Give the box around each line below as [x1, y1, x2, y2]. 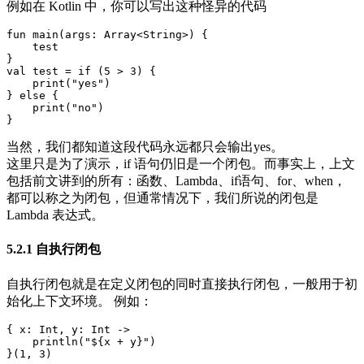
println [32, 335, 78, 348]
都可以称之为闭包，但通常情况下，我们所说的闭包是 [6, 191, 318, 206]
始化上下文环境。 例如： [6, 293, 153, 308]
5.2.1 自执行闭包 [6, 242, 101, 257]
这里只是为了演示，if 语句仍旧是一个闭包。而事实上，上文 [6, 157, 355, 171]
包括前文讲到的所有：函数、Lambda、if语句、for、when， [6, 174, 346, 188]
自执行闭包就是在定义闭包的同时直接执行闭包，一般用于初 [6, 276, 357, 291]
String [143, 28, 182, 41]
